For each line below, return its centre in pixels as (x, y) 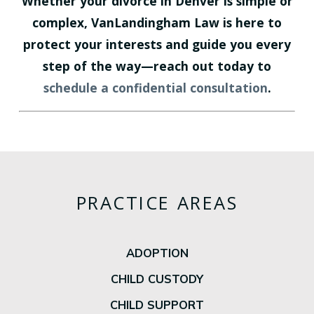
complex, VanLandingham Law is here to (157, 23)
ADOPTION (157, 252)
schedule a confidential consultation (155, 88)
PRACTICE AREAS (157, 203)
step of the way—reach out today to (157, 66)
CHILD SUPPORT (157, 305)
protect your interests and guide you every (157, 45)
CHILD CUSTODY (157, 278)
